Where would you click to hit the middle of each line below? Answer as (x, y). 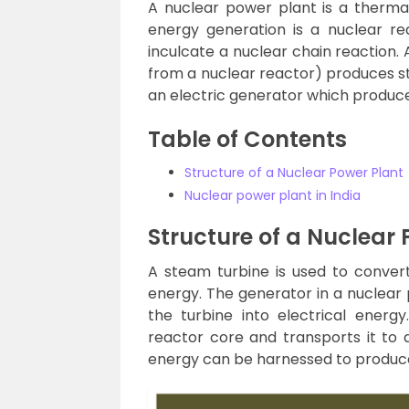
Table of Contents (247, 139)
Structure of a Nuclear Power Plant (294, 172)
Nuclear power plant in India (273, 195)
